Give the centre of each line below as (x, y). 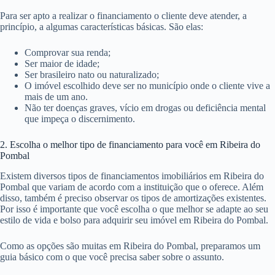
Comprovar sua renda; (68, 52)
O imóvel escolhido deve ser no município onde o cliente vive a (147, 85)
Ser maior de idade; (62, 63)
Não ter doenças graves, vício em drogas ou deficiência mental (145, 107)
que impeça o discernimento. (80, 118)
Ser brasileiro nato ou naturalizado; (92, 74)
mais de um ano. (56, 96)
